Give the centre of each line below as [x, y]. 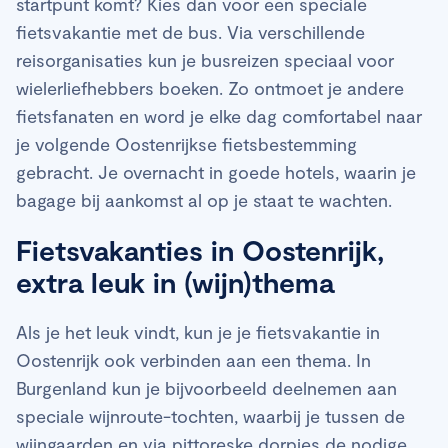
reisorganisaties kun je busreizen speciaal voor [205, 60]
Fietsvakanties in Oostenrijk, [200, 250]
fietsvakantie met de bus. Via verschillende [190, 32]
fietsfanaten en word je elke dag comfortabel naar [219, 116]
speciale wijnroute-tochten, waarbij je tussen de [210, 416]
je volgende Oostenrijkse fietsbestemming [186, 144]
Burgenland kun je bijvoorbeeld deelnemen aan [206, 388]
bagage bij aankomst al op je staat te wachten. [204, 200]
